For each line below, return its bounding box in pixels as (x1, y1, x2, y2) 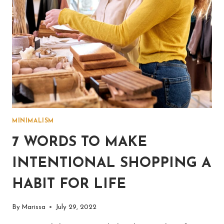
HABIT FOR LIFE (12, 177, 126, 192)
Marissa (21, 203, 46, 210)
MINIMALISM (12, 118, 54, 124)
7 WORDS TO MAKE (12, 135, 147, 150)
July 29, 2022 (55, 203, 97, 210)
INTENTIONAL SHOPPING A (12, 156, 211, 171)
